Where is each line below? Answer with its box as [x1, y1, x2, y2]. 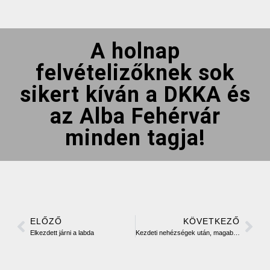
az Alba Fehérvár [49, 104, 221, 130]
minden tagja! [64, 125, 206, 151]
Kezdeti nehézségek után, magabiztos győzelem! [233, 229, 240, 237]
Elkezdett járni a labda [30, 229, 94, 237]
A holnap [90, 39, 180, 64]
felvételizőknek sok [36, 60, 234, 86]
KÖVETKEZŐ [183, 216, 240, 227]
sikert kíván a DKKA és [19, 82, 251, 108]
